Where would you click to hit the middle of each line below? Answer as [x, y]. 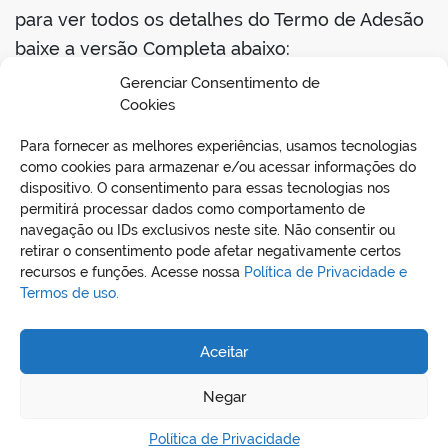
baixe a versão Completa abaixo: [152, 49]
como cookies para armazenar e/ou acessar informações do [218, 167]
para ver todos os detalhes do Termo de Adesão [219, 20]
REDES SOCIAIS [224, 380]
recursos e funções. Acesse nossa [132, 272]
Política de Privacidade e [325, 272]
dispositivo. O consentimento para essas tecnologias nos [205, 188]
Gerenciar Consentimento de [220, 83]
